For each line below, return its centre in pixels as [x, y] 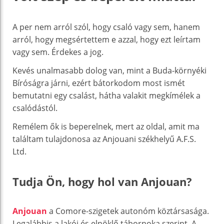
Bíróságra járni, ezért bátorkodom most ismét [99, 83]
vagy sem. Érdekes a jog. [58, 52]
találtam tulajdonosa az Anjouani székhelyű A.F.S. [104, 139]
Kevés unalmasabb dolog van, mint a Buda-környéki [109, 70]
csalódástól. [35, 108]
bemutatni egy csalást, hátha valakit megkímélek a [106, 95]
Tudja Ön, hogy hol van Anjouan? [102, 181]
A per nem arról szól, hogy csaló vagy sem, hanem [106, 27]
